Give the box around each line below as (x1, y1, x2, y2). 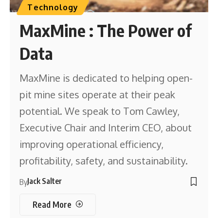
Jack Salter (27, 176, 62, 186)
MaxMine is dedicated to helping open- (19, 72, 193, 85)
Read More (32, 199, 72, 210)
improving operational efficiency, (19, 138, 164, 151)
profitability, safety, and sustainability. (19, 154, 188, 167)
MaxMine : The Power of (19, 20, 192, 41)
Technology (27, 2, 79, 13)
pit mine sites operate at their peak (19, 88, 176, 101)
